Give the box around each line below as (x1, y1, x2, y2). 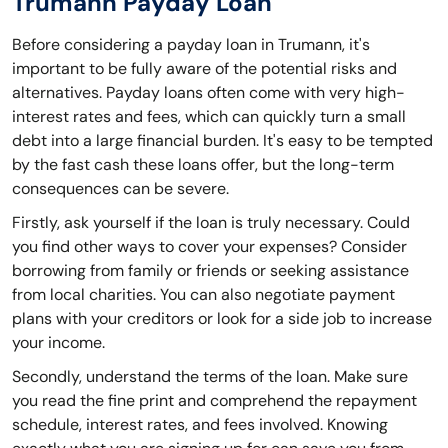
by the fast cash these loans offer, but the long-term (12, 154, 394, 176)
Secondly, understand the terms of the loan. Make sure (12, 366, 408, 388)
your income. (12, 332, 105, 354)
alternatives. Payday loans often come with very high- (12, 82, 405, 104)
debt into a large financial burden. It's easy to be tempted (12, 130, 433, 152)
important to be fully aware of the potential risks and (12, 58, 397, 80)
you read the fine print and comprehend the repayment (12, 390, 417, 412)
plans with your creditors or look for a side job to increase (12, 308, 432, 330)
